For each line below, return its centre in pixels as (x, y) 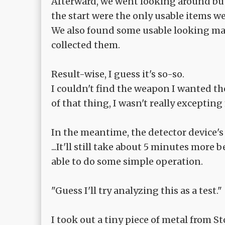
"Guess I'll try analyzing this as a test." (137, 191)
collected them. (86, 45)
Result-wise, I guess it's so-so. (118, 74)
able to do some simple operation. (127, 162)
